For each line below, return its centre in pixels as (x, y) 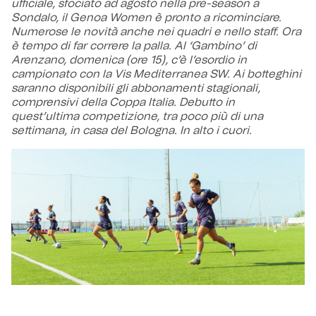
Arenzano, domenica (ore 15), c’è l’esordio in (129, 60)
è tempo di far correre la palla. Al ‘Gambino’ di (134, 46)
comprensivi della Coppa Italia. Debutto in (123, 103)
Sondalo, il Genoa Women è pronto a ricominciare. (146, 18)
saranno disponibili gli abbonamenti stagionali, (136, 89)
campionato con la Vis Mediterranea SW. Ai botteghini (156, 74)
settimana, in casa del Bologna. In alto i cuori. (132, 131)
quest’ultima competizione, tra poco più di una (137, 117)
